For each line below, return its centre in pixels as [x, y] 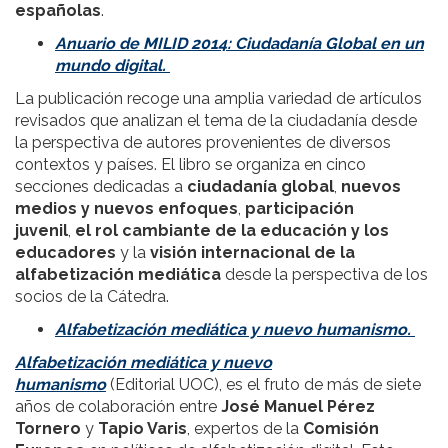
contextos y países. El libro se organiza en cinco [190, 165]
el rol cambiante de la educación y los [232, 231]
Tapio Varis [140, 429]
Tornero [48, 429]
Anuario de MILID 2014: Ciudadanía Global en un [239, 44]
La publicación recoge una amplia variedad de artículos [218, 99]
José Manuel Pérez [298, 407]
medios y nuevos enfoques [126, 209]
